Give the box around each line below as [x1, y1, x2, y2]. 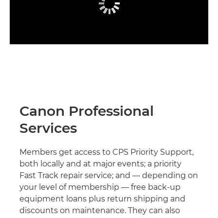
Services [19, 120, 77, 137]
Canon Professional [19, 103, 154, 120]
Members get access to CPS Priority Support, [19, 147, 194, 157]
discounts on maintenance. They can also [19, 206, 180, 216]
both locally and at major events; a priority [19, 159, 182, 169]
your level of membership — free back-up [19, 182, 181, 192]
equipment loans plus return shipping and [19, 194, 185, 204]
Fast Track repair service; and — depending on [19, 171, 198, 181]
